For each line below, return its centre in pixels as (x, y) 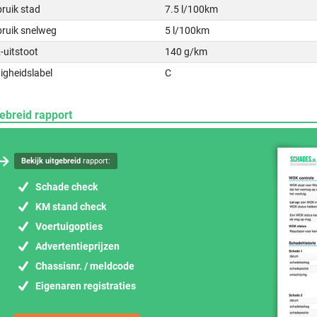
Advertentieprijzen (77, 246)
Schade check (67, 187)
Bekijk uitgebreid (51, 161)
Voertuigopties (69, 226)
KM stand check (71, 207)
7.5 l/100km (192, 9)
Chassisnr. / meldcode (85, 266)
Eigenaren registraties (86, 286)
